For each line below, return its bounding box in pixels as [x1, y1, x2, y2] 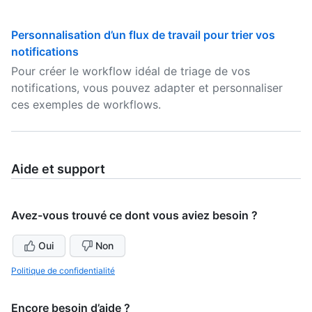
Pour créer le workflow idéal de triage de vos [11, 64, 250, 78]
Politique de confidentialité [11, 265, 115, 276]
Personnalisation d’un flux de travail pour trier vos [11, 28, 275, 42]
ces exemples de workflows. [11, 97, 161, 111]
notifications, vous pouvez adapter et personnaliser [11, 81, 283, 95]
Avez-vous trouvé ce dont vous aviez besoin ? [11, 208, 258, 222]
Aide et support [11, 162, 105, 176]
